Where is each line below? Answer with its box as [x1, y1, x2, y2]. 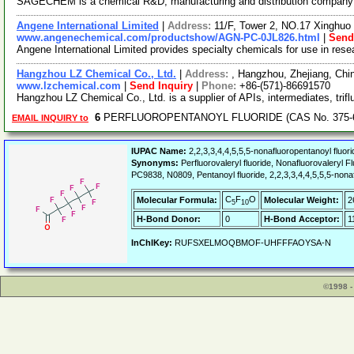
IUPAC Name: [131, 146, 186, 156]
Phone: [201, 80, 239, 92]
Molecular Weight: [264, 195, 339, 205]
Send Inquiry [130, 80, 193, 92]
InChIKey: [131, 238, 172, 247]
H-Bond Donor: [137, 214, 201, 224]
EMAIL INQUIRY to [12, 113, 88, 122]
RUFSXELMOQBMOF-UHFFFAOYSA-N [172, 238, 331, 247]
